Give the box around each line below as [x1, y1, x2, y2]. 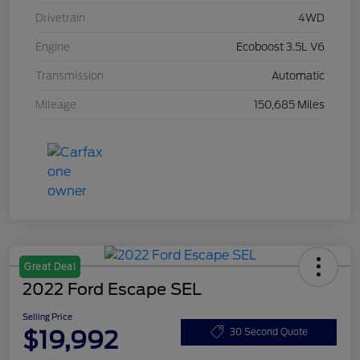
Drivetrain [35, 12, 85, 25]
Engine [35, 41, 70, 54]
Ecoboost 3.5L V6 [236, 41, 325, 54]
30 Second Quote [229, 325, 308, 337]
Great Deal [24, 261, 76, 273]
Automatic [272, 70, 325, 83]
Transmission [35, 70, 104, 83]
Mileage [35, 99, 76, 112]
